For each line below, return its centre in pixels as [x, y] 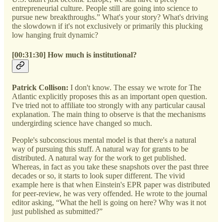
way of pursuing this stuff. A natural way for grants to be [100, 149]
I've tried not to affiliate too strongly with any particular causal [109, 105]
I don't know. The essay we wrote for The [136, 87]
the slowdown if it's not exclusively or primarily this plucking [107, 26]
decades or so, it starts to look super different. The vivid [98, 175]
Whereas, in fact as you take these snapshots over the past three [110, 166]
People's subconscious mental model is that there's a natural [104, 140]
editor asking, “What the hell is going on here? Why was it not [109, 202]
